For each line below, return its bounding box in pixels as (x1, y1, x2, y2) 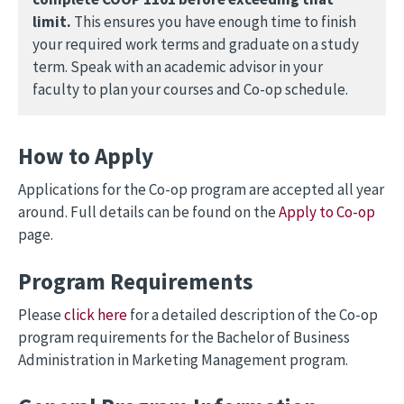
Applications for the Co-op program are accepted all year (18, 179, 384, 199)
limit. (32, 12, 71, 32)
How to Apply (18, 142, 153, 170)
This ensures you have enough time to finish (71, 12, 356, 32)
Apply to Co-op (279, 202, 375, 222)
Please (18, 305, 64, 325)
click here (64, 305, 127, 325)
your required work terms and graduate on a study (32, 34, 359, 54)
